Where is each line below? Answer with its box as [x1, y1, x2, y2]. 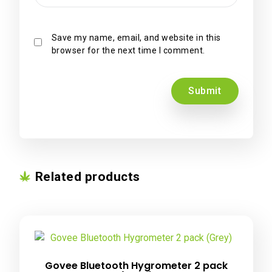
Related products [35, 169, 140, 185]
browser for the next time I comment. [51, 45, 205, 55]
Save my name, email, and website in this [51, 32, 221, 42]
